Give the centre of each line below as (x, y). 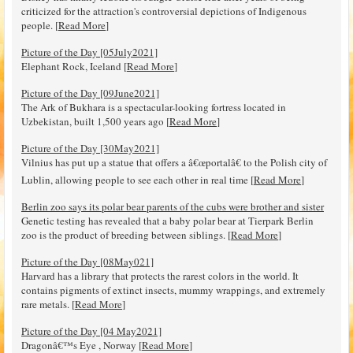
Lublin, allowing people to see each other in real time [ (137, 179)
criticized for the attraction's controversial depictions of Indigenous (164, 11)
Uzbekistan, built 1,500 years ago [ (95, 121)
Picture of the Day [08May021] (87, 261)
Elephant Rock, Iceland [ (74, 66)
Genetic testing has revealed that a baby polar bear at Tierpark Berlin (167, 220)
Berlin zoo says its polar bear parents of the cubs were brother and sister (173, 206)
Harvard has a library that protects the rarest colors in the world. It (160, 275)
